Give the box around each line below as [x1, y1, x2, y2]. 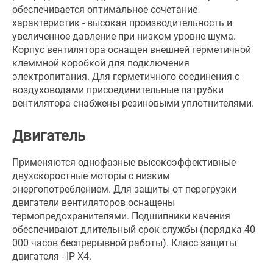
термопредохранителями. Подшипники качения [12, 210, 230, 222]
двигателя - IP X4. [12, 250, 91, 262]
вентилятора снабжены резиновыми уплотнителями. [12, 97, 254, 109]
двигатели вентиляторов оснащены [12, 197, 175, 208]
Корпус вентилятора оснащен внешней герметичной [12, 44, 251, 55]
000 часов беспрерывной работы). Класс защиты [12, 237, 236, 249]
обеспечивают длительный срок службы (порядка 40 [12, 224, 255, 235]
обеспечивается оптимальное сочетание [12, 4, 197, 15]
